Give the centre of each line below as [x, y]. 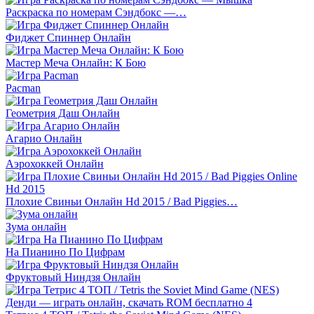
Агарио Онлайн [44, 138]
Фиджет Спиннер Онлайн [68, 37]
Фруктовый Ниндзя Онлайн [73, 277]
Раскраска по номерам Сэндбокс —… [96, 12]
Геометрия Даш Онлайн [63, 113]
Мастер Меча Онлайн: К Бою [76, 62]
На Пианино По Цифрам [65, 252]
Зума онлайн [36, 226]
